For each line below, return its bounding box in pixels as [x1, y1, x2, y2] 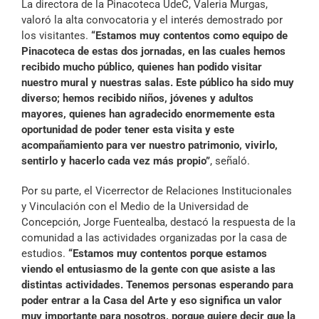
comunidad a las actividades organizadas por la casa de [21, 231, 287, 245]
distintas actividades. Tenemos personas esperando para [21, 278, 293, 292]
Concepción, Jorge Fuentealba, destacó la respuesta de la [21, 216, 296, 229]
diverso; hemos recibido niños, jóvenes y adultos [21, 92, 253, 105]
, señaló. [210, 155, 250, 168]
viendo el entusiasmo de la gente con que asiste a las [21, 263, 276, 276]
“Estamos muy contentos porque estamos [68, 247, 267, 261]
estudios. [21, 247, 68, 261]
